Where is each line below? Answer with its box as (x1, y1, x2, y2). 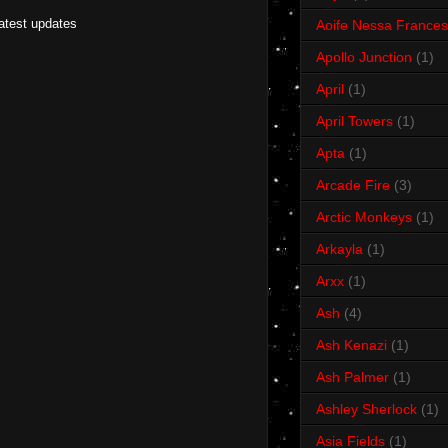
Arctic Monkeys (316, 209, 412, 226)
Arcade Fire (316, 177, 390, 194)
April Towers (316, 113, 393, 130)
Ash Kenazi (316, 337, 387, 354)
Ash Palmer (316, 369, 389, 386)
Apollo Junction (316, 49, 412, 66)
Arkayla (316, 241, 363, 258)
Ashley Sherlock (316, 401, 417, 418)
